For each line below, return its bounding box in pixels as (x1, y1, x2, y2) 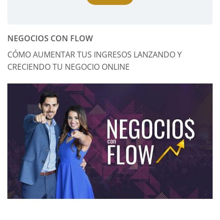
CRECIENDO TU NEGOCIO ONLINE (7, 61, 130, 72)
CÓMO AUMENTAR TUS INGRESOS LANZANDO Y (7, 49, 182, 60)
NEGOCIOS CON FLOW (7, 33, 93, 44)
